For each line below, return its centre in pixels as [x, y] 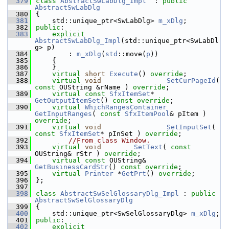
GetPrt [134, 174]
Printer [99, 174]
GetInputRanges [63, 114]
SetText [148, 147]
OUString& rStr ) [70, 154]
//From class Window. [109, 140]
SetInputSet [189, 127]
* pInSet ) [123, 134]
